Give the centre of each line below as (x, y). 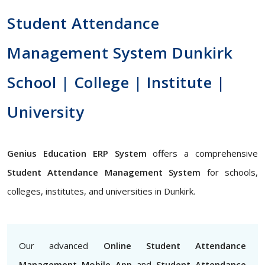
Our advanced (61, 245)
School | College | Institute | (116, 82)
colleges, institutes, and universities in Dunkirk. (101, 191)
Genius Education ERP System (77, 153)
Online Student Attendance (174, 245)
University (46, 112)
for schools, (230, 172)
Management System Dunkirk (120, 53)
